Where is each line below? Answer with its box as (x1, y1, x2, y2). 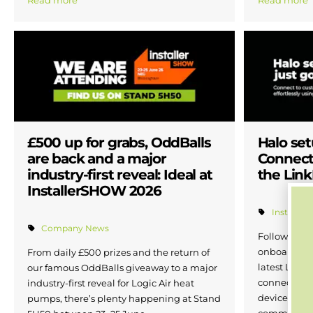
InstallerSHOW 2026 (27, 182, 161, 200)
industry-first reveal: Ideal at (27, 166, 212, 184)
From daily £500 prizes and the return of (27, 246, 210, 258)
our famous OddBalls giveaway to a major (27, 261, 217, 273)
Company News (41, 223, 110, 233)
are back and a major (27, 150, 166, 168)
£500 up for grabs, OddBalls (27, 134, 211, 152)
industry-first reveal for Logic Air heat (27, 277, 194, 289)
